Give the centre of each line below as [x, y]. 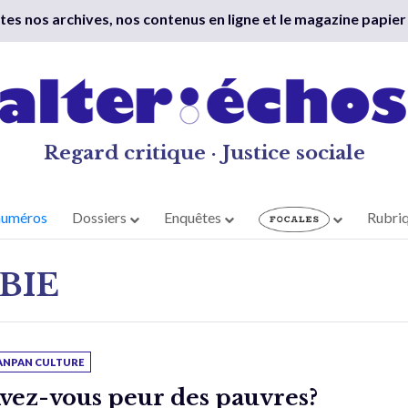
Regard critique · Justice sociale [204, 153]
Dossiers [101, 218]
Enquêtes [194, 218]
